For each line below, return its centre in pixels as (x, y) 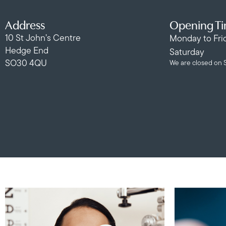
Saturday (187, 53)
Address (25, 26)
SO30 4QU (26, 64)
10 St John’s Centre (43, 39)
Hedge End (27, 51)
